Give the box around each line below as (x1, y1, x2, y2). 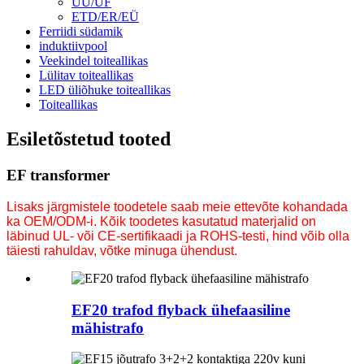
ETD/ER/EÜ (71, 10, 139, 24)
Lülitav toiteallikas (39, 68, 133, 83)
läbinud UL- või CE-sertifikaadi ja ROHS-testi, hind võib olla (6, 228, 349, 243)
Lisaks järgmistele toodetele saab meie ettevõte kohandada (6, 199, 348, 214)
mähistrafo (71, 318, 144, 336)
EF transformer (6, 167, 110, 184)
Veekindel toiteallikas (39, 54, 148, 68)
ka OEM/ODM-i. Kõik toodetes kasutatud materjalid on (6, 214, 316, 228)
